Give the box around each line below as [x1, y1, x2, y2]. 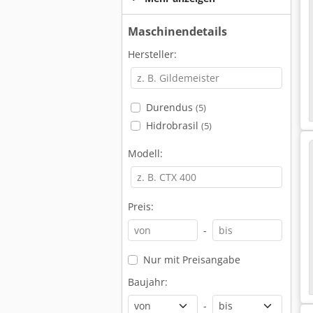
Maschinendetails [128, 24, 227, 39]
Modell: [128, 147, 163, 160]
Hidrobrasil [145, 119, 201, 132]
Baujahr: [128, 275, 168, 289]
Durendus [145, 101, 196, 114]
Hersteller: [128, 48, 177, 61]
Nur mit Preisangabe [143, 253, 240, 266]
